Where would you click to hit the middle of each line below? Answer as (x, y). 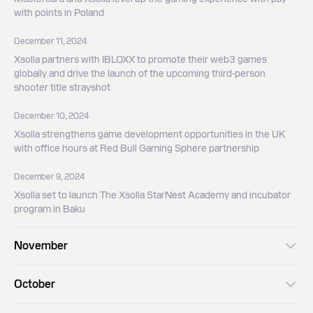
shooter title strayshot (62, 87)
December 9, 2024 (49, 177)
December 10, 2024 (51, 116)
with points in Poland (59, 13)
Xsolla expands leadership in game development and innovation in (156, 294)
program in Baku (50, 209)
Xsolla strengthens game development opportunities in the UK (150, 134)
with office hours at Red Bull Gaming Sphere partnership (137, 148)
